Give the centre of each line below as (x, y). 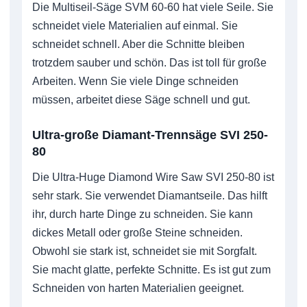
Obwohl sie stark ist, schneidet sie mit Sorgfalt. (145, 251)
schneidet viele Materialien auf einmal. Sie (135, 25)
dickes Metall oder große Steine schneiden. (137, 232)
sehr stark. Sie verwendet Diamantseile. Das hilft (150, 195)
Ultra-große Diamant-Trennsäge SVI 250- (150, 135)
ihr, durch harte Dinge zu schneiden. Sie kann (143, 214)
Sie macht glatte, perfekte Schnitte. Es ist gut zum (151, 269)
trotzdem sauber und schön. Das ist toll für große (149, 62)
